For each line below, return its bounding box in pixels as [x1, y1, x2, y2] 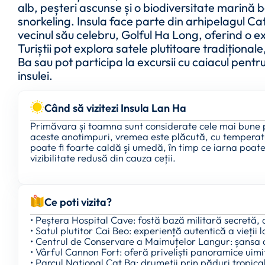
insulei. [18, 68, 53, 83]
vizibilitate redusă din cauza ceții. [30, 151, 176, 164]
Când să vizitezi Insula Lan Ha [44, 101, 186, 115]
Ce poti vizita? [44, 195, 112, 209]
